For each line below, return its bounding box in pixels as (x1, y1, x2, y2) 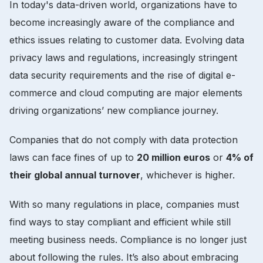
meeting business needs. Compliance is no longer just (9, 233, 247, 245)
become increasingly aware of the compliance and (9, 16, 234, 28)
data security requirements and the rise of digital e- (9, 69, 235, 81)
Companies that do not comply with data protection (9, 133, 238, 146)
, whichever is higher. (140, 168, 235, 181)
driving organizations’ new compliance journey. (9, 104, 218, 116)
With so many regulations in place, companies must (9, 198, 239, 210)
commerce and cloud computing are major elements (9, 86, 242, 99)
